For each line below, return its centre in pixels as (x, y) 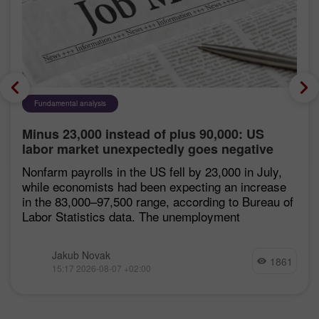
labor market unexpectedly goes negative (148, 148)
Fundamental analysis (70, 103)
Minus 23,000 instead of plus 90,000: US (143, 134)
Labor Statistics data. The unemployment (131, 216)
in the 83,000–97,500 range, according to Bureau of (158, 201)
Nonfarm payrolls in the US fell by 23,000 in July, (152, 171)
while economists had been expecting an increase (154, 186)
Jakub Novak (81, 255)
